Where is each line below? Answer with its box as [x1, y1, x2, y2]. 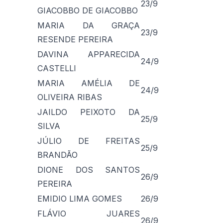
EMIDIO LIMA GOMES [37, 193, 122, 204]
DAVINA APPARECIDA [37, 49, 140, 59]
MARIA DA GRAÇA [37, 20, 140, 30]
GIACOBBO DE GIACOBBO [37, 5, 138, 15]
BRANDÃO [37, 149, 78, 160]
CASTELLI [37, 63, 76, 73]
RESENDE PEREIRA [37, 34, 113, 44]
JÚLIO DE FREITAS [37, 135, 140, 146]
